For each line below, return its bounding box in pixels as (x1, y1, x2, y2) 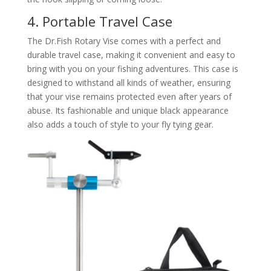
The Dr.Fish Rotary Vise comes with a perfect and (27, 34, 221, 47)
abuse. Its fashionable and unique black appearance (27, 104, 229, 116)
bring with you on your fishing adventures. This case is (27, 62, 238, 74)
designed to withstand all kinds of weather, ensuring (27, 76, 230, 88)
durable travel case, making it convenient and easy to (27, 48, 235, 60)
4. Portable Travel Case (27, 11, 172, 30)
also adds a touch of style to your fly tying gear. (27, 118, 214, 130)
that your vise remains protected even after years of (27, 90, 232, 102)
